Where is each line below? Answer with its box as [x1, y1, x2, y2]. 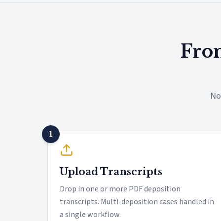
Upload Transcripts [60, 166, 162, 178]
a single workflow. [60, 209, 121, 220]
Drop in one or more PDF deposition [60, 184, 181, 194]
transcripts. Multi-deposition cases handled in [60, 196, 214, 207]
